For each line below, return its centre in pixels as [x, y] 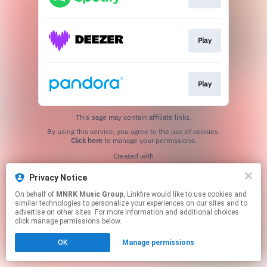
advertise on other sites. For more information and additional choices [127, 212]
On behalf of [35, 194]
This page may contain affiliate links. [133, 117]
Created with [133, 156]
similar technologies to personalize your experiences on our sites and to [131, 203]
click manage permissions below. [68, 221]
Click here [86, 141]
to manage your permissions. [149, 141]
